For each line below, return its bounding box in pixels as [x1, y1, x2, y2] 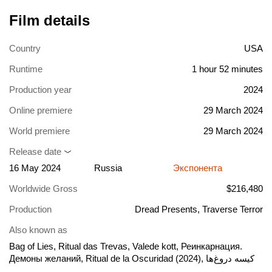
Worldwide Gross [9, 183, 78, 194]
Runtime [9, 64, 42, 75]
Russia [94, 163, 122, 174]
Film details [9, 12, 90, 29]
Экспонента [173, 163, 222, 174]
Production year [9, 84, 72, 95]
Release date [9, 146, 61, 157]
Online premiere [9, 105, 72, 116]
